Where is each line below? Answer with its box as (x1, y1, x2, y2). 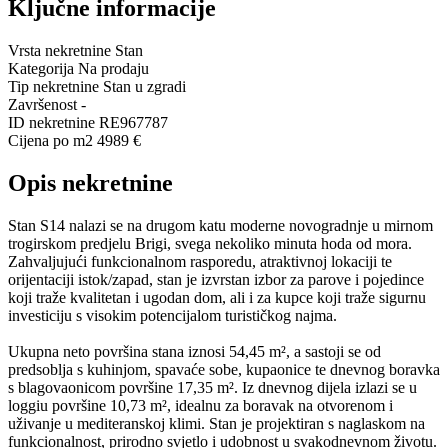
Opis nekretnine (8, 169, 173, 196)
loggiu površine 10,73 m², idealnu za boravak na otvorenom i (8, 396, 393, 414)
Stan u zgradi (103, 78, 186, 96)
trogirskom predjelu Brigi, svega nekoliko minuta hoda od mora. (8, 234, 412, 252)
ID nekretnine (8, 114, 95, 132)
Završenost (8, 96, 77, 114)
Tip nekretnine (8, 78, 99, 96)
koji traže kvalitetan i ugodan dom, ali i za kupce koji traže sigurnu (8, 288, 426, 306)
